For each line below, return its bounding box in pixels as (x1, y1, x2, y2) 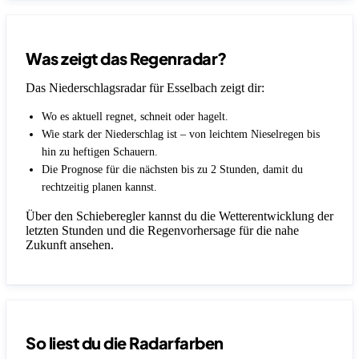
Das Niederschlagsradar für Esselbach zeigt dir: (26, 80, 264, 95)
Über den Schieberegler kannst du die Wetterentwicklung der (26, 208, 333, 223)
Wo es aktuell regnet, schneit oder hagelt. (42, 110, 228, 123)
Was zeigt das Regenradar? (26, 47, 227, 68)
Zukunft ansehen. (26, 237, 114, 252)
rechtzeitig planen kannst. (42, 180, 157, 193)
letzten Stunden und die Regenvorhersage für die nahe (26, 223, 299, 237)
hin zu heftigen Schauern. (42, 145, 158, 158)
